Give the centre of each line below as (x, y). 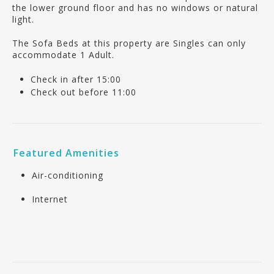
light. (23, 19)
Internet (50, 199)
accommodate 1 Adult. (63, 55)
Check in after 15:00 (76, 79)
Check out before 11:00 (83, 92)
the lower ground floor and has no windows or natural (135, 8)
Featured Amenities (66, 153)
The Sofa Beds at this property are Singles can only (129, 43)
